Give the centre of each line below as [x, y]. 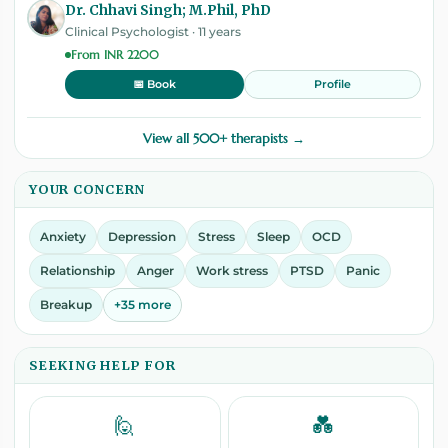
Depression [142, 236]
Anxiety [63, 236]
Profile [332, 83]
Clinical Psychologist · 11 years [153, 31]
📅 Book [154, 84]
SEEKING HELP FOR [102, 364]
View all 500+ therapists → [224, 138]
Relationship [77, 270]
